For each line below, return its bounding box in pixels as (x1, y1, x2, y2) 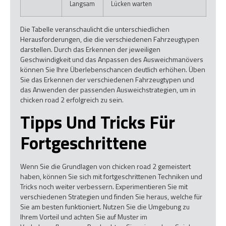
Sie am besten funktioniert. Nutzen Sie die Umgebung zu (20, 201, 190, 212)
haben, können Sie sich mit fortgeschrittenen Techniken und (20, 171, 202, 182)
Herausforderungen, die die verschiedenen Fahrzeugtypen (20, 33, 199, 44)
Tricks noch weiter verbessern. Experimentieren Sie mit (20, 181, 188, 192)
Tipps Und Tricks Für (20, 108, 175, 136)
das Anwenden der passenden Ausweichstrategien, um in (20, 84, 196, 95)
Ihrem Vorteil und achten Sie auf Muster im (20, 211, 147, 222)
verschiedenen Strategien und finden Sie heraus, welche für (20, 191, 202, 202)
